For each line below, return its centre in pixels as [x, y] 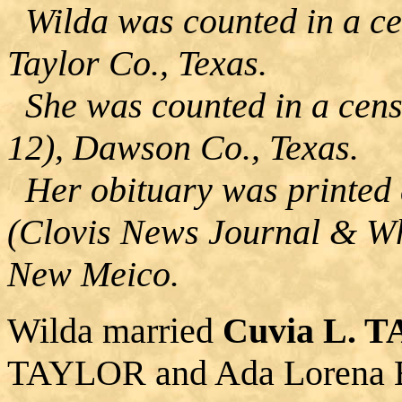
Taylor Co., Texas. [137, 63]
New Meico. [98, 274]
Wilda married [115, 330]
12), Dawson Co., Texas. [183, 147]
